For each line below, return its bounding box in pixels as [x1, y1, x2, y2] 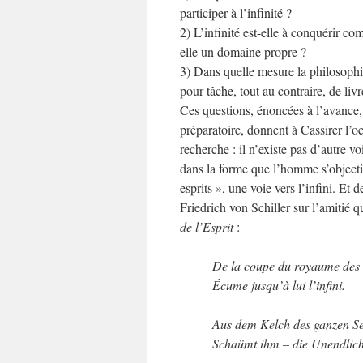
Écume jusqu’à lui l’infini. [212, 276, 345, 293]
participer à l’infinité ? [180, 4, 292, 21]
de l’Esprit [180, 218, 233, 235]
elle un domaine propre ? [180, 43, 306, 60]
